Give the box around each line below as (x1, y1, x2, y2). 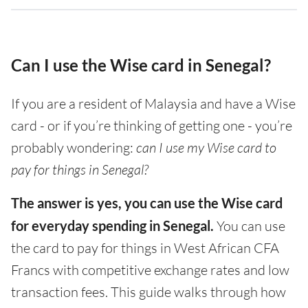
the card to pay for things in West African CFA (11, 239, 279, 256)
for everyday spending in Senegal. (11, 217, 214, 234)
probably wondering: (11, 139, 136, 156)
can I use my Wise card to (136, 139, 276, 156)
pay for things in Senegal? (11, 161, 148, 178)
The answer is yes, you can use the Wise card (11, 195, 283, 211)
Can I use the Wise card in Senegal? (11, 55, 271, 75)
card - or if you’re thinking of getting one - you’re (11, 117, 292, 134)
